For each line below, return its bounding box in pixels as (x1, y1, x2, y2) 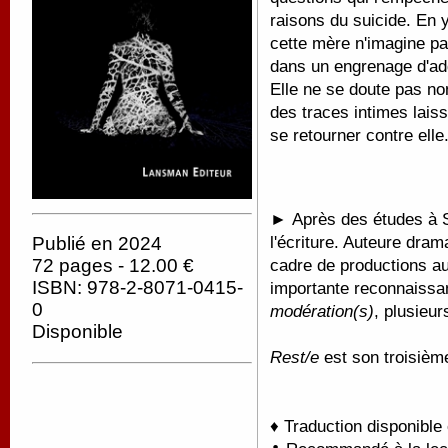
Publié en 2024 (32, 233, 162, 255)
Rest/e (270, 347, 319, 367)
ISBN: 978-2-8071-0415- (32, 277, 243, 299)
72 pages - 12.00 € (32, 255, 194, 277)
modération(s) (270, 301, 374, 321)
